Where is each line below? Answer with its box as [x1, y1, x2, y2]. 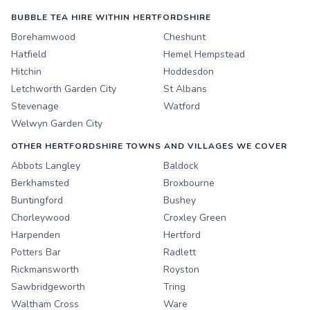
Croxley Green [163, 210, 226, 224]
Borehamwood [11, 30, 75, 44]
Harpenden [11, 228, 60, 241]
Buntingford [11, 193, 63, 207]
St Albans [163, 82, 207, 95]
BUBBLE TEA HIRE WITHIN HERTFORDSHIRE [11, 11, 211, 23]
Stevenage [11, 99, 59, 113]
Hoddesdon [163, 64, 214, 78]
